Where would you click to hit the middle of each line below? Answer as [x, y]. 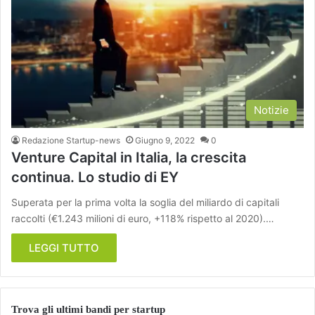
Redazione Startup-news [71, 141]
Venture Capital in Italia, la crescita [129, 158]
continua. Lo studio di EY [95, 178]
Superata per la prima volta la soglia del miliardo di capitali [145, 202]
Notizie [271, 110]
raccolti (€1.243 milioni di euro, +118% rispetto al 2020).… [143, 219]
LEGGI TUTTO [64, 248]
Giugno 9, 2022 [165, 141]
